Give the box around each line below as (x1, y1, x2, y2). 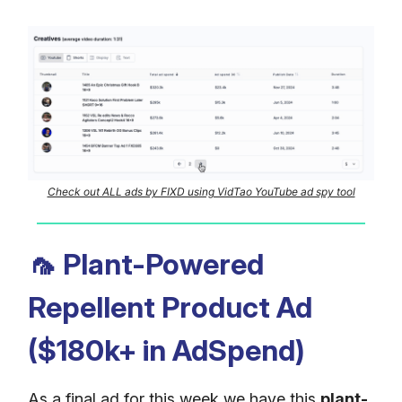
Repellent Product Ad (28, 290, 312, 326)
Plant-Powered (57, 247, 264, 283)
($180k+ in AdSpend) (28, 333, 305, 369)
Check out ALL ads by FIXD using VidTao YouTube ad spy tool (47, 185, 355, 199)
